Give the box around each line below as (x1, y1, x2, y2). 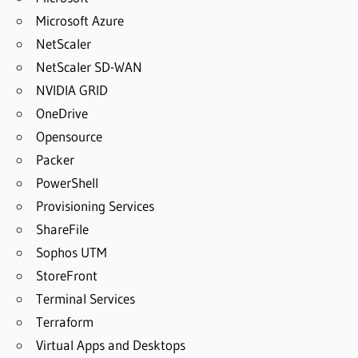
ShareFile (36, 220, 89, 237)
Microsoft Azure (36, 11, 125, 29)
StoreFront (36, 266, 98, 284)
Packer (36, 150, 75, 168)
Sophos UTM (36, 243, 108, 261)
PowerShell (36, 173, 99, 191)
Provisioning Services (36, 197, 155, 214)
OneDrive (36, 104, 89, 121)
